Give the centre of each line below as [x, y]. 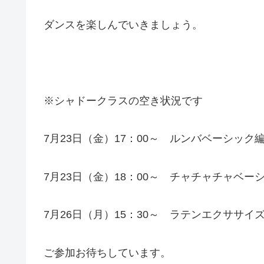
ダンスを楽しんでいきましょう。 [123, 25]
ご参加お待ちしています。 [107, 253]
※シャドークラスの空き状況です [123, 100]
